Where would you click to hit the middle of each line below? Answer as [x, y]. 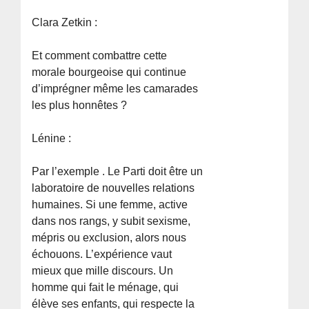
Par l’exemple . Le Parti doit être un [118, 171]
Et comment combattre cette [100, 55]
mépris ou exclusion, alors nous [109, 237]
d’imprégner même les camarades [115, 88]
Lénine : [52, 138]
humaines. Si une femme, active [110, 204]
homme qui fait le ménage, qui [106, 287]
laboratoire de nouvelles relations [113, 188]
